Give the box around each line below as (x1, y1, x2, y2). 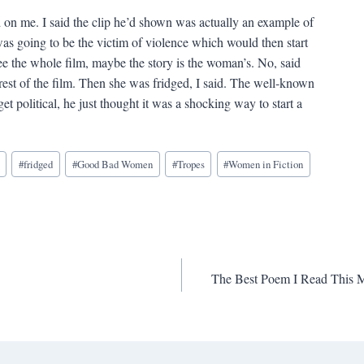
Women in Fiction (228, 157, 304, 172)
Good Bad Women (76, 157, 153, 172)
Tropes (176, 157, 205, 172)
